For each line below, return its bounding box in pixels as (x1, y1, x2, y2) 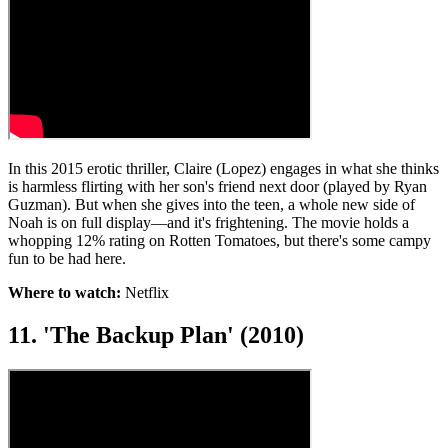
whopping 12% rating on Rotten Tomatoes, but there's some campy (8, 232, 431, 250)
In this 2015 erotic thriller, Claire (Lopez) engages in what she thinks (8, 160, 439, 178)
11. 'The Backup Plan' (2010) (8, 321, 304, 348)
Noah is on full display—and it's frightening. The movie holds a (8, 214, 409, 232)
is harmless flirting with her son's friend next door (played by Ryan (8, 178, 427, 196)
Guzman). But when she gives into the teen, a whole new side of (8, 196, 415, 214)
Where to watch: (8, 284, 125, 302)
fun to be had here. (8, 250, 130, 268)
